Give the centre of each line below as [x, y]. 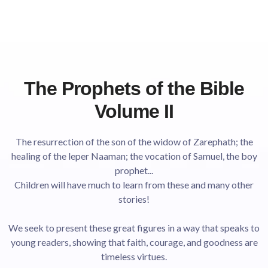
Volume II [134, 111]
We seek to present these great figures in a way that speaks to [134, 228]
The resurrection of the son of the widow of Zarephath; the [134, 141]
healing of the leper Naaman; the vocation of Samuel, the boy [134, 156]
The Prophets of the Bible [134, 89]
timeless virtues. [134, 256]
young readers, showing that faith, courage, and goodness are [134, 242]
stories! [134, 199]
